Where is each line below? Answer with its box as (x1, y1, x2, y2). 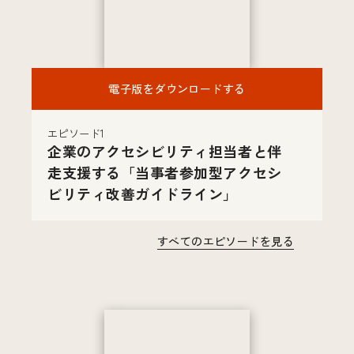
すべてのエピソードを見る (156, 232, 294, 249)
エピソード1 (47, 125, 105, 141)
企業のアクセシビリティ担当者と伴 (47, 140, 282, 161)
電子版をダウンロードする (108, 80, 246, 96)
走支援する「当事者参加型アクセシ (47, 161, 282, 183)
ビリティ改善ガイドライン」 (47, 183, 239, 204)
